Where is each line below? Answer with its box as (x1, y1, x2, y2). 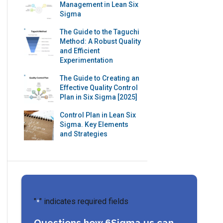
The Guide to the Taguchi (60, 27, 140, 36)
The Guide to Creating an (60, 74, 140, 82)
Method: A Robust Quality (60, 37, 141, 45)
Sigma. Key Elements (60, 120, 129, 128)
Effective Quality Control (60, 83, 138, 92)
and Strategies (60, 129, 108, 138)
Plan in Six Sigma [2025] (60, 93, 138, 101)
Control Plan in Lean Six (60, 111, 136, 119)
